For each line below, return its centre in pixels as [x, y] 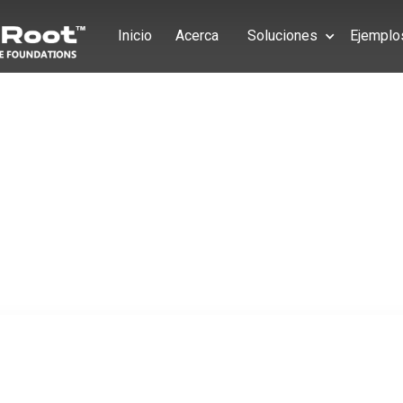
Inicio [134, 36]
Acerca [197, 36]
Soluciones [282, 36]
